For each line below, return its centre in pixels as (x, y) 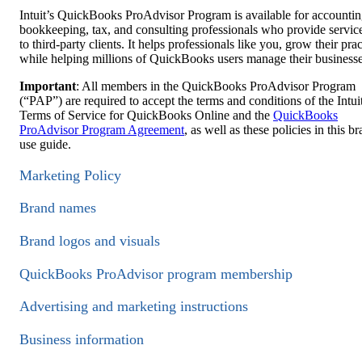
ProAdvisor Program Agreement (102, 129)
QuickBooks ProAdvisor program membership (156, 274)
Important (48, 86)
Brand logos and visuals (90, 241)
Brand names (58, 208)
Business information (82, 339)
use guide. (45, 144)
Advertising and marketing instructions (134, 307)
